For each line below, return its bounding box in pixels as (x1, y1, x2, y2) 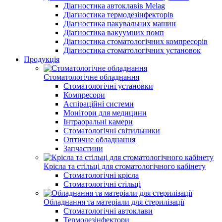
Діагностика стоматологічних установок (63, 46, 201, 55)
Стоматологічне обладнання (44, 73, 139, 81)
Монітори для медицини (63, 109, 147, 117)
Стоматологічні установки (63, 82, 153, 90)
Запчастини (63, 144, 103, 153)
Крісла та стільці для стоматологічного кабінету (44, 162, 206, 170)
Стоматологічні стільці (63, 180, 141, 188)
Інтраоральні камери (63, 117, 133, 126)
